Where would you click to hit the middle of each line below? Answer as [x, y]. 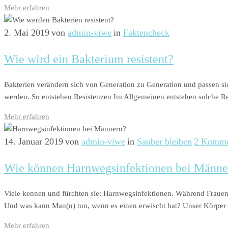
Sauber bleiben [164, 141]
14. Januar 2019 [34, 141]
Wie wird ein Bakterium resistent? [89, 59]
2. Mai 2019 [27, 33]
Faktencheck [146, 33]
